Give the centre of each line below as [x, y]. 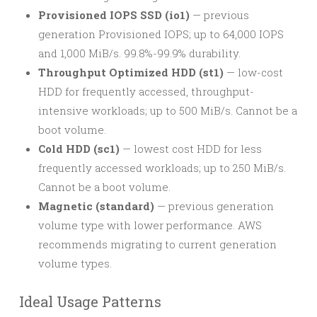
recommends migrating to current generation [157, 244]
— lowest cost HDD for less [191, 149]
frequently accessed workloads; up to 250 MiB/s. [162, 168]
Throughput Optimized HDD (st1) [131, 72]
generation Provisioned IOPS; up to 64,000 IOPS [161, 34]
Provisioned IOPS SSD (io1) [114, 15]
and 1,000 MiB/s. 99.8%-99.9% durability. [139, 53]
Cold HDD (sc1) [79, 149]
